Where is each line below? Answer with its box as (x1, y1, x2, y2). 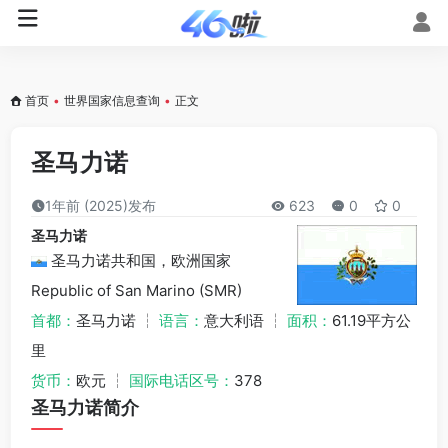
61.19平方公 (332, 311, 411, 330)
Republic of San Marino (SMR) (31, 281, 242, 300)
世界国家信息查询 (64, 93, 160, 108)
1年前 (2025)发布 (45, 197, 156, 214)
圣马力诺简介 (31, 397, 139, 418)
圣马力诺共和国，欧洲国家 (47, 251, 231, 270)
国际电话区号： (129, 371, 234, 390)
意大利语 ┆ (204, 311, 287, 330)
